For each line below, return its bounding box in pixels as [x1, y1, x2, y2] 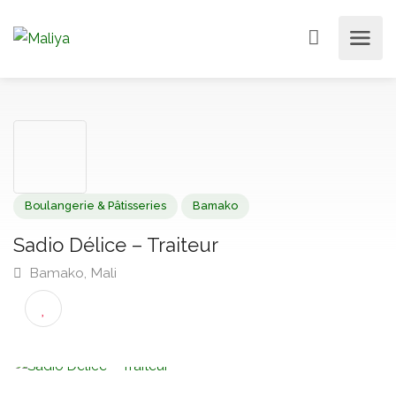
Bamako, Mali [27, 287, 127, 307]
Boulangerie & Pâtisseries [27, 216, 181, 232]
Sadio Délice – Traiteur [14, 254, 238, 279]
